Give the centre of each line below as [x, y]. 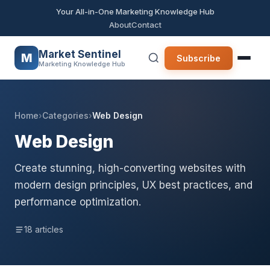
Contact [146, 25]
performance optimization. [78, 202]
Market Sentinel [80, 54]
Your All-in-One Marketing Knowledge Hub [135, 11]
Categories [65, 115]
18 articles [44, 229]
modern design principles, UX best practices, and [133, 185]
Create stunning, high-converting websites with [130, 168]
